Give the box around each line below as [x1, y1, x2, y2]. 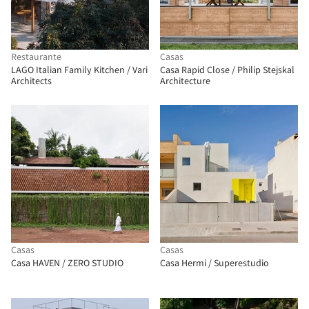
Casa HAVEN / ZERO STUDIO [11, 257, 123, 270]
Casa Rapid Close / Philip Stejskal [160, 63, 295, 77]
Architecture [160, 74, 210, 88]
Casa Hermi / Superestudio [160, 257, 269, 270]
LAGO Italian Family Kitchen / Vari [11, 63, 148, 77]
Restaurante [11, 50, 61, 64]
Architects [11, 74, 52, 88]
